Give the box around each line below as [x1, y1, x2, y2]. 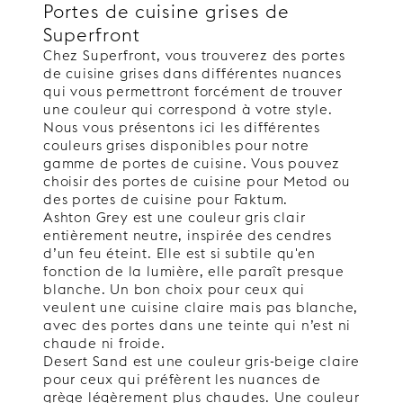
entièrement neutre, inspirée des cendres [43, 226, 332, 244]
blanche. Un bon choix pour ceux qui [43, 280, 305, 298]
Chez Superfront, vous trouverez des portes [43, 46, 345, 64]
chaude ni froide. [43, 334, 166, 352]
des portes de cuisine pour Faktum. [43, 190, 289, 208]
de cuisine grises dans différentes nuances [43, 64, 342, 82]
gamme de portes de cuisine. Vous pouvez [43, 154, 341, 172]
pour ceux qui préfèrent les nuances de [43, 370, 321, 388]
